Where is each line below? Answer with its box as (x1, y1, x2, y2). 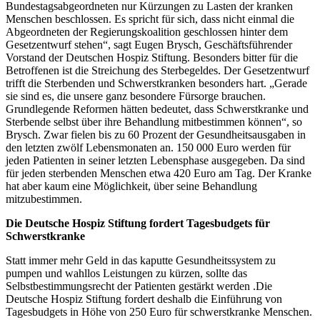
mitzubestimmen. (6, 192, 82, 205)
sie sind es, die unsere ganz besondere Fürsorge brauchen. (6, 89, 266, 102)
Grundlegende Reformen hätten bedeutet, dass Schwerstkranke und (6, 102, 309, 115)
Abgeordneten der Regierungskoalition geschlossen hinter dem (6, 25, 288, 38)
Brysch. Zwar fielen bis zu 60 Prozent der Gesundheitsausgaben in (6, 128, 306, 141)
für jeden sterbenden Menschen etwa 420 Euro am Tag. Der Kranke (6, 166, 311, 179)
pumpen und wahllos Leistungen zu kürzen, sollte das (6, 266, 247, 279)
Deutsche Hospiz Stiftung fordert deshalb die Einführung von (6, 292, 282, 305)
